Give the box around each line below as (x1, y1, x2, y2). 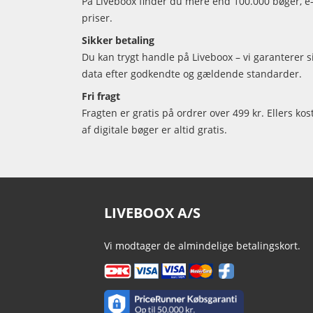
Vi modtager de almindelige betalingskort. (103, 239, 300, 253)
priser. (82, 11, 112, 25)
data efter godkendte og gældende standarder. (82, 67, 302, 81)
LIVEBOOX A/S (103, 203, 201, 223)
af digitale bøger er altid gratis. (82, 123, 227, 137)
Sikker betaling (82, 34, 154, 48)
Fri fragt (82, 89, 120, 103)
